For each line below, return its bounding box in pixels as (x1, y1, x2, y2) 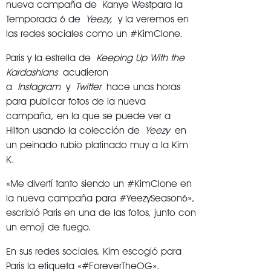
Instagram (18, 80, 60, 93)
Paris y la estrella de (6, 51, 96, 64)
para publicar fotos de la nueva (6, 95, 146, 107)
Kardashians (6, 66, 57, 78)
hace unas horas (101, 80, 180, 93)
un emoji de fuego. (6, 221, 91, 233)
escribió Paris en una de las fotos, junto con (6, 206, 196, 218)
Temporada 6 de (6, 13, 86, 25)
